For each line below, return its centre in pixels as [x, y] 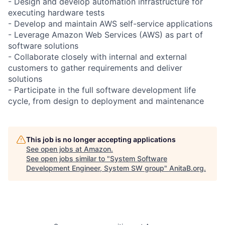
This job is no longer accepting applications [101, 139]
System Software [139, 158]
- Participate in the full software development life [102, 90]
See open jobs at [55, 149]
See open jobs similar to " [68, 158]
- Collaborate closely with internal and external [97, 57]
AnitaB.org [187, 168]
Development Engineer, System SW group [95, 168]
